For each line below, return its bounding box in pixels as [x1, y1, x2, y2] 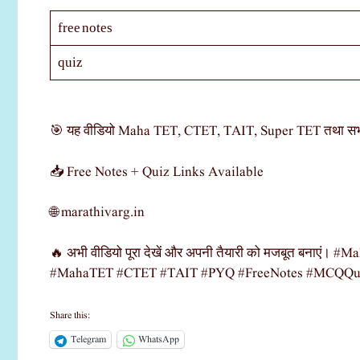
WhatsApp [138, 333, 179, 347]
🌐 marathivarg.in [50, 203, 145, 223]
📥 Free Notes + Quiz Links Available [50, 162, 264, 182]
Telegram [71, 333, 106, 347]
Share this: [50, 309, 90, 323]
